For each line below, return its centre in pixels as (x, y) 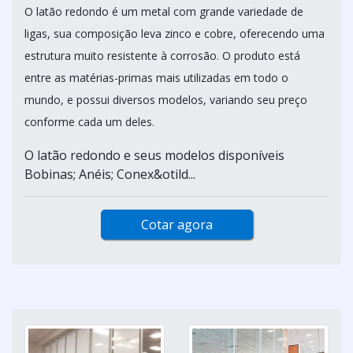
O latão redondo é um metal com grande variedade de (164, 11)
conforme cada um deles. (89, 122)
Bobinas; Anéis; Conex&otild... (110, 174)
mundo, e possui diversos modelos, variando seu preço (166, 100)
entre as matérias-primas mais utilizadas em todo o (156, 78)
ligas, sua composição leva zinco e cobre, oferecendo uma (175, 33)
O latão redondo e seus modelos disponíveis (154, 155)
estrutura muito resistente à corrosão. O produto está (162, 56)
